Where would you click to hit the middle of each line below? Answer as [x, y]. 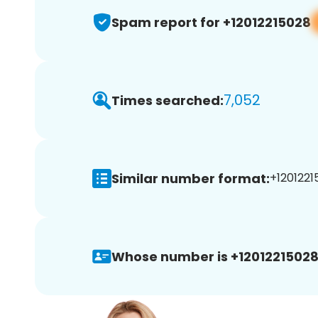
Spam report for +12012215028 [211, 22]
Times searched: [168, 100]
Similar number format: [191, 178]
